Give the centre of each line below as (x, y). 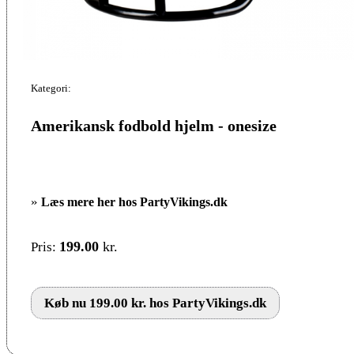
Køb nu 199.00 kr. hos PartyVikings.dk (155, 303)
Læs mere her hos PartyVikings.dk (134, 201)
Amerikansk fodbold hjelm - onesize (154, 125)
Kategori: (51, 88)
